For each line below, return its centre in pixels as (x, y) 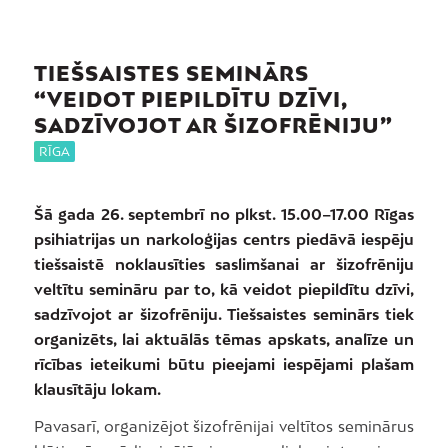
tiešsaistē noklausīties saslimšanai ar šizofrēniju (224, 263)
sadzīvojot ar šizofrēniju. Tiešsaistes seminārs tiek (224, 313)
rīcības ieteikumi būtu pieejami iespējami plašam (224, 363)
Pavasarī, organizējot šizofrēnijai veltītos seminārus (224, 426)
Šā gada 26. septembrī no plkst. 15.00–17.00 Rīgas (224, 213)
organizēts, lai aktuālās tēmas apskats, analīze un (224, 338)
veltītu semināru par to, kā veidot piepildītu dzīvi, (224, 288)
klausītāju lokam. (97, 388)
